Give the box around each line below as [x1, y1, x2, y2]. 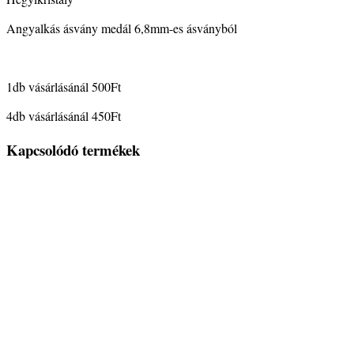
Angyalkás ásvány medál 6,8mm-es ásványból [6, 19, 237, 36]
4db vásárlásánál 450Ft [6, 107, 121, 124]
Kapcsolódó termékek [6, 138, 140, 160]
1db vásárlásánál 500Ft [6, 77, 121, 95]
